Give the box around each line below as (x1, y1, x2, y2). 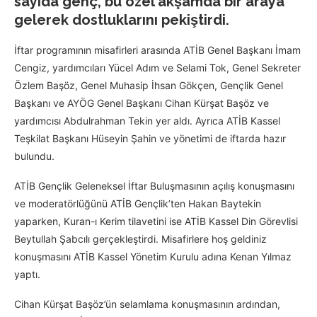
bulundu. (14, 150, 54, 163)
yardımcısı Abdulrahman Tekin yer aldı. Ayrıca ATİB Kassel (14, 115, 280, 127)
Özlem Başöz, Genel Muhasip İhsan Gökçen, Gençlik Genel (14, 79, 283, 92)
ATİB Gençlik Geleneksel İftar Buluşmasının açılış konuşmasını (14, 180, 294, 192)
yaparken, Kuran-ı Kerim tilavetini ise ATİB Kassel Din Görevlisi (14, 215, 298, 228)
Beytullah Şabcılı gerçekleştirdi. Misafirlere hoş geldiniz (14, 233, 267, 246)
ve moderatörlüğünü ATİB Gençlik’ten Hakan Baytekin (14, 197, 261, 210)
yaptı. (14, 268, 40, 281)
